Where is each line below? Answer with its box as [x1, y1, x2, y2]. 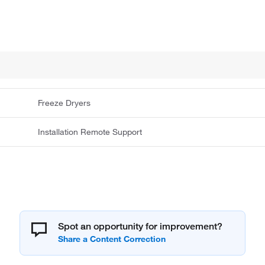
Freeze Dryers [38, 98, 91, 109]
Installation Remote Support [38, 127, 143, 138]
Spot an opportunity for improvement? [58, 221, 222, 232]
